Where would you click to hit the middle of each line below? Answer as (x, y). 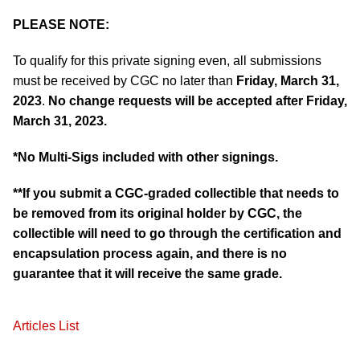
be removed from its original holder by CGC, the (157, 213)
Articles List (46, 325)
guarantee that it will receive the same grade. (147, 273)
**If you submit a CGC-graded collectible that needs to (176, 193)
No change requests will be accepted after (177, 100)
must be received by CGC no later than (125, 80)
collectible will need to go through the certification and (177, 233)
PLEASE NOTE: (61, 24)
